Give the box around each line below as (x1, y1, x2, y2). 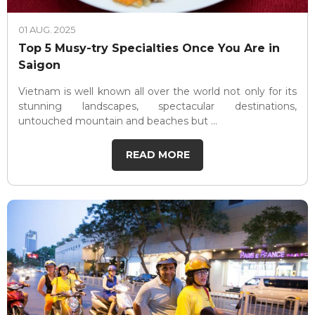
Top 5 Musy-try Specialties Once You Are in (18, 41, 280, 56)
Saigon (18, 58, 60, 72)
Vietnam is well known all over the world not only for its (18, 85, 297, 98)
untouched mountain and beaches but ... (18, 115, 217, 128)
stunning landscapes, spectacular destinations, (18, 100, 297, 113)
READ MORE (125, 148, 190, 162)
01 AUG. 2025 (18, 24, 75, 36)
